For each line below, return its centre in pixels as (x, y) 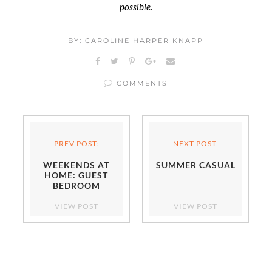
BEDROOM (76, 185)
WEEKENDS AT (76, 165)
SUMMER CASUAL (195, 165)
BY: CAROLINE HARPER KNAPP (136, 40)
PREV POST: (76, 143)
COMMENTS (141, 83)
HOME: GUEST (76, 175)
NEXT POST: (195, 143)
